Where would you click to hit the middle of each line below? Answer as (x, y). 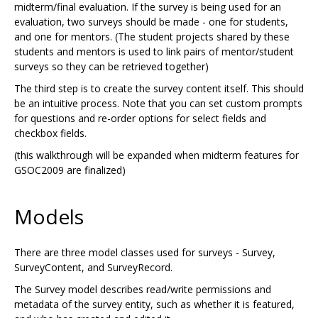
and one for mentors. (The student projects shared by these (152, 36)
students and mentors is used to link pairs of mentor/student (154, 51)
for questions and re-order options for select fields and (140, 118)
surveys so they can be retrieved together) (111, 66)
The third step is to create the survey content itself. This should (159, 88)
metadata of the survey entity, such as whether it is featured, (154, 304)
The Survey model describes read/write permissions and (143, 289)
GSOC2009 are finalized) (70, 170)
